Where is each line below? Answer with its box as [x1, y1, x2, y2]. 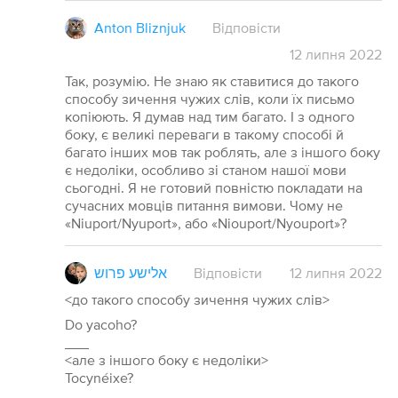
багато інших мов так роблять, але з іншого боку [64, 144, 380, 161]
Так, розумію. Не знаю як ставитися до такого [64, 73, 359, 90]
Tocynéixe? [64, 370, 133, 386]
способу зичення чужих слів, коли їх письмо [64, 91, 354, 107]
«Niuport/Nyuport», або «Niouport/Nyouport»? [64, 215, 346, 232]
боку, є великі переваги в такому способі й [64, 126, 344, 143]
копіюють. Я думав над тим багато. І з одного [64, 108, 354, 125]
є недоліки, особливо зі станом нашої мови [64, 162, 346, 179]
